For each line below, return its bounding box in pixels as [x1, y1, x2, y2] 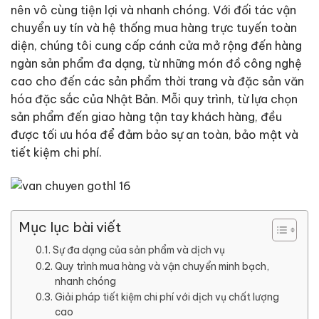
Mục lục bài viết [19, 219, 122, 236]
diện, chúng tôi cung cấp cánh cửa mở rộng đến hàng [11, 38, 302, 53]
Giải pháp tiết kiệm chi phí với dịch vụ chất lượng [54, 290, 279, 303]
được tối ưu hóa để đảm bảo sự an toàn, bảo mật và [11, 127, 298, 142]
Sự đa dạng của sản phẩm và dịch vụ [52, 243, 225, 256]
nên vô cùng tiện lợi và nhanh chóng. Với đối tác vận [11, 3, 296, 17]
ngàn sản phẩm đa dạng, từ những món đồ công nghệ [11, 56, 302, 70]
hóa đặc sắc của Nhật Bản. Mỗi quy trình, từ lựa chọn [11, 92, 298, 106]
